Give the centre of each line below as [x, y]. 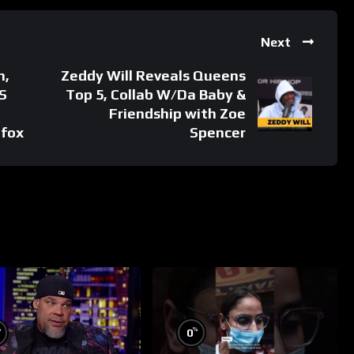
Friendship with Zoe [178, 113]
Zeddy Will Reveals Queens [154, 75]
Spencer [218, 132]
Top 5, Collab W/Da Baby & [156, 94]
